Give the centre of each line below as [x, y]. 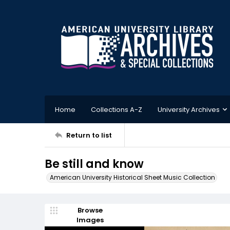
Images [90, 220]
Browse [90, 210]
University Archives [189, 109]
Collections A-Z [117, 109]
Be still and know [94, 164]
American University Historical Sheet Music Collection [132, 177]
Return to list [89, 135]
